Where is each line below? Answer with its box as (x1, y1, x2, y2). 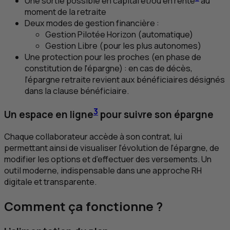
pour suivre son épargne (98, 108, 214, 122)
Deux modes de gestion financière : (25, 17, 159, 29)
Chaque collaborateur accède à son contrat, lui (4, 130, 182, 142)
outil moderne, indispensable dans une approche (4, 164, 191, 176)
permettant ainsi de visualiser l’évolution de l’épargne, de (4, 142, 219, 154)
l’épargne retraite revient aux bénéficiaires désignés (25, 74, 225, 86)
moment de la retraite (25, 6, 106, 18)
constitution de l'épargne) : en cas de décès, (25, 63, 193, 74)
